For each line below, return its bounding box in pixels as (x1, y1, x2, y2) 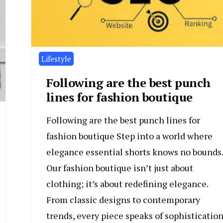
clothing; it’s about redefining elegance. (46, 178, 208, 190)
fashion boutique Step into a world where (46, 130, 213, 142)
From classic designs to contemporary (46, 194, 200, 206)
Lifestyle (41, 54, 71, 64)
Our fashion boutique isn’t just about (46, 162, 193, 174)
